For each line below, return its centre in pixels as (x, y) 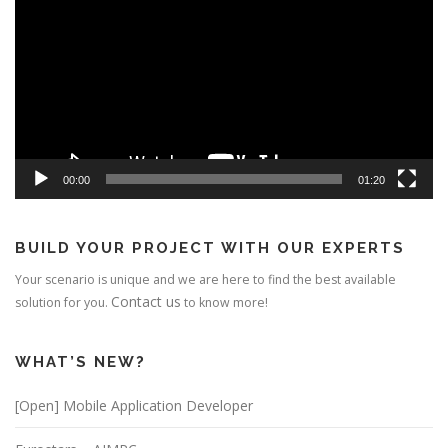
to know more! (224, 303)
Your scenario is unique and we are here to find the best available (205, 280)
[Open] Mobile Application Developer (134, 406)
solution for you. (63, 303)
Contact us (146, 302)
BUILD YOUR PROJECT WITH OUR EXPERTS (210, 248)
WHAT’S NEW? (80, 362)
